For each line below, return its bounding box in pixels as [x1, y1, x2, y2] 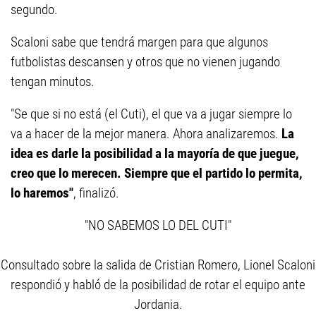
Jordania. [133, 296, 183, 312]
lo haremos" [11, 185, 73, 201]
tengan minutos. [11, 73, 95, 90]
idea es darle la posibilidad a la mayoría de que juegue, [11, 145, 299, 162]
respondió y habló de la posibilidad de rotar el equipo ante [11, 276, 305, 293]
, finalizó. [73, 185, 119, 201]
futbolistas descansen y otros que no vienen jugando [11, 54, 280, 70]
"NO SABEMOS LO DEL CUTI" [85, 217, 231, 233]
